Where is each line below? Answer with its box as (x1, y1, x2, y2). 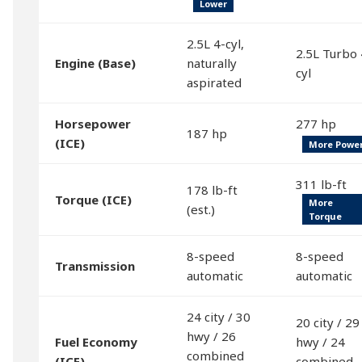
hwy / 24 (296, 334, 345, 350)
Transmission (55, 258, 135, 274)
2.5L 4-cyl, (187, 36, 244, 52)
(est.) (187, 201, 215, 217)
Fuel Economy (55, 334, 137, 350)
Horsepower (55, 116, 131, 132)
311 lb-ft (296, 176, 347, 192)
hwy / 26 (187, 328, 236, 344)
